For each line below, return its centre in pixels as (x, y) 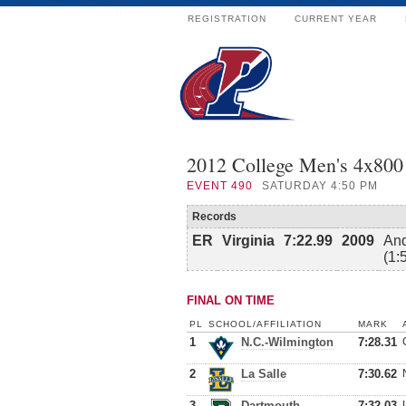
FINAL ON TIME (231, 300)
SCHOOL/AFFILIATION (265, 324)
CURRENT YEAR (336, 19)
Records (214, 217)
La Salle (264, 374)
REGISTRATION (227, 19)
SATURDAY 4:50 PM (320, 186)
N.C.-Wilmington (287, 342)
